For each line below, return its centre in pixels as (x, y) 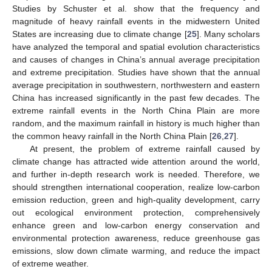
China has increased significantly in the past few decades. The (136, 98)
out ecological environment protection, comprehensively (136, 213)
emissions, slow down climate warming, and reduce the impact (136, 251)
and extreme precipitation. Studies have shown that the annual (136, 73)
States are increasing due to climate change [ (100, 34)
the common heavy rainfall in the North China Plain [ (112, 136)
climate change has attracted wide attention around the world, (136, 162)
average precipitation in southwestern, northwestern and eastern (136, 85)
